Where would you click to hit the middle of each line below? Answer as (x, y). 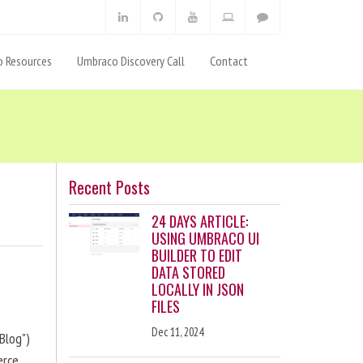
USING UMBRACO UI (205, 238)
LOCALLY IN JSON (197, 289)
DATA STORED (188, 272)
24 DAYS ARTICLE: (199, 221)
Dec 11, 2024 (177, 332)
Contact (229, 61)
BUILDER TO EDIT (196, 255)
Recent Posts (109, 187)
